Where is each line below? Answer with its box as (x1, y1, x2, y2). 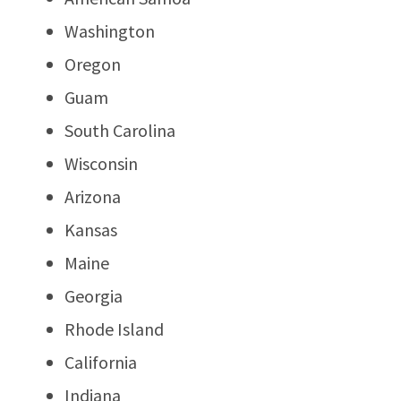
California (64, 350, 137, 373)
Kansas (64, 218, 117, 241)
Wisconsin (64, 151, 138, 175)
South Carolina (64, 118, 175, 141)
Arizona (64, 184, 121, 208)
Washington (64, 19, 155, 42)
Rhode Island (64, 317, 164, 340)
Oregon (64, 52, 121, 75)
